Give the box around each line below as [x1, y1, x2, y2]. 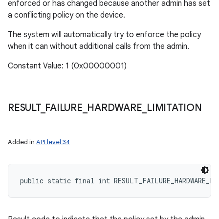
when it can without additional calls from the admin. [8, 42, 189, 51]
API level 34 [36, 138, 70, 146]
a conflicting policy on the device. [8, 10, 125, 20]
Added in [8, 138, 36, 146]
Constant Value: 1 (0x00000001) [8, 61, 127, 71]
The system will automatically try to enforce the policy [8, 30, 201, 40]
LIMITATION [147, 102, 202, 114]
